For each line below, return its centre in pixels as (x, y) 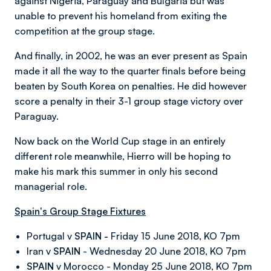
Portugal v (51, 236)
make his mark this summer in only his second (116, 171)
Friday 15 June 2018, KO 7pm (175, 236)
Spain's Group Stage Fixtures (80, 211)
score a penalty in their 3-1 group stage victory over (129, 101)
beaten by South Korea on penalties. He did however (131, 86)
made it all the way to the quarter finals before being (130, 71)
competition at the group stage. (85, 31)
